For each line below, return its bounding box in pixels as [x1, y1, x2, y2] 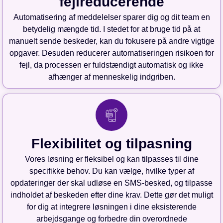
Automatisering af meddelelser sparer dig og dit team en [13, 13, 210, 22]
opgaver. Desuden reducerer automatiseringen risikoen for [9, 49, 214, 58]
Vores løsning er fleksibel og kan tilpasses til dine [24, 155, 199, 164]
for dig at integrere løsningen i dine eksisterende [26, 203, 197, 212]
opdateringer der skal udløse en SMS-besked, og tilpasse [10, 179, 213, 188]
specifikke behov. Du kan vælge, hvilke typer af [29, 167, 194, 176]
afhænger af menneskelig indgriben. [48, 73, 175, 82]
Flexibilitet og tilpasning [31, 136, 192, 152]
